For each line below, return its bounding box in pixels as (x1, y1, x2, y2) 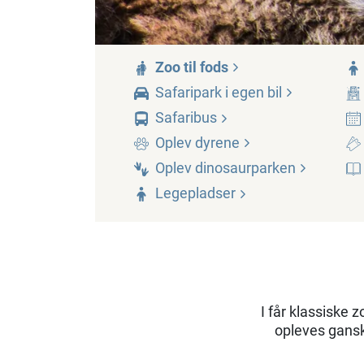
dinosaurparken (195, 159, 296, 177)
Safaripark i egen (155, 84, 267, 102)
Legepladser (155, 184, 239, 202)
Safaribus (155, 109, 220, 127)
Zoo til (155, 58, 200, 76)
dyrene (195, 134, 240, 152)
